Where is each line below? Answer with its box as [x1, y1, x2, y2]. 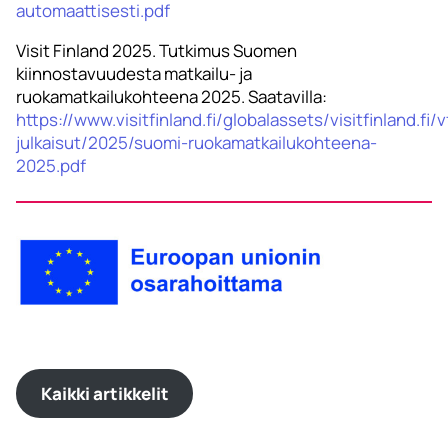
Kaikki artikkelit [40, 382, 169, 406]
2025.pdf [16, 154, 86, 178]
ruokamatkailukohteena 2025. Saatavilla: [16, 85, 327, 109]
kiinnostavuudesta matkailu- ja [16, 62, 252, 86]
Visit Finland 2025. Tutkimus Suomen [16, 39, 297, 63]
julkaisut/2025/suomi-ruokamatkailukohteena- [16, 131, 377, 155]
